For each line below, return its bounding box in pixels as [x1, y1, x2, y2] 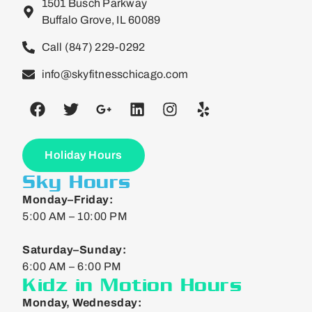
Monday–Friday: [22, 193, 113, 205]
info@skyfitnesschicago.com [41, 68, 188, 80]
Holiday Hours [45, 148, 123, 161]
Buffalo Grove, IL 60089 [41, 13, 161, 26]
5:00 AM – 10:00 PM [22, 210, 127, 222]
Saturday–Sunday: [22, 243, 126, 256]
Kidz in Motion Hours [22, 271, 242, 297]
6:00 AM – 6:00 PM [22, 260, 122, 272]
